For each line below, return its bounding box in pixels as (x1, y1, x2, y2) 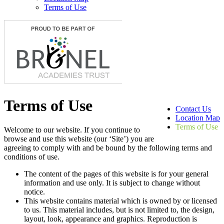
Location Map (175, 113, 220, 122)
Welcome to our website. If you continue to (4, 125, 140, 134)
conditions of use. (4, 152, 59, 161)
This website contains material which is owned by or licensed (24, 196, 217, 205)
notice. (24, 187, 45, 196)
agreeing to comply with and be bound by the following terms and (4, 143, 212, 152)
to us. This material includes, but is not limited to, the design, (24, 205, 214, 214)
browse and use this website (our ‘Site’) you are (4, 134, 154, 143)
